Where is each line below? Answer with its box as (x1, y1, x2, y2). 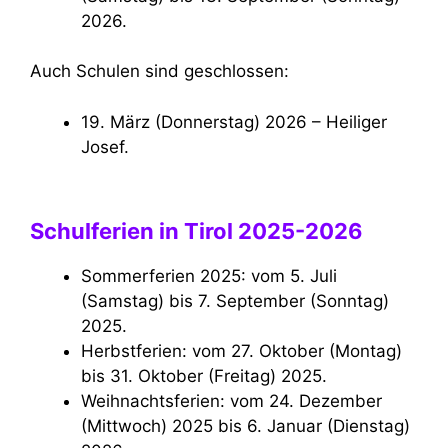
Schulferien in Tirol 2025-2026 (30, 218, 363, 245)
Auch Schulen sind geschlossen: (30, 61, 289, 82)
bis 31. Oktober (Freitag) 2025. (81, 366, 327, 387)
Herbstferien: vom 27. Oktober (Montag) (81, 341, 94, 362)
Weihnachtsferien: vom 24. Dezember (81, 391, 96, 412)
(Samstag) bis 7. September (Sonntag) (81, 291, 389, 312)
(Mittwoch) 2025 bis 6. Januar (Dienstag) (81, 416, 410, 437)
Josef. (81, 136, 129, 157)
